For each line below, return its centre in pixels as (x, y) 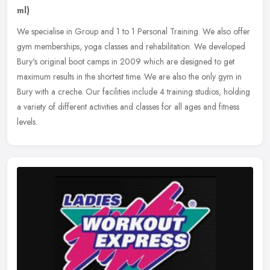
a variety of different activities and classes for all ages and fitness (128, 106)
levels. (27, 121)
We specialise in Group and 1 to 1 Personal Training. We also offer (133, 31)
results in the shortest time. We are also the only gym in (147, 76)
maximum (34, 76)
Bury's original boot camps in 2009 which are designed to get (126, 61)
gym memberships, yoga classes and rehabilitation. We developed (131, 46)
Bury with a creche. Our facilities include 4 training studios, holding (133, 91)
